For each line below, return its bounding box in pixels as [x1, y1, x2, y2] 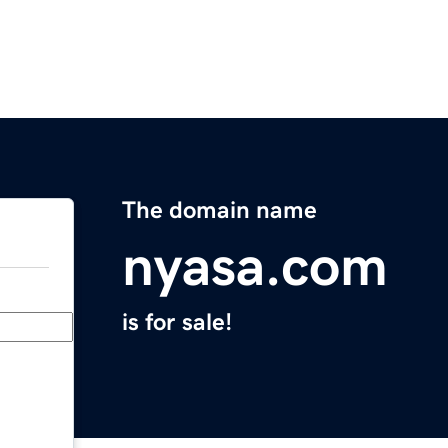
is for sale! [122, 310, 232, 335]
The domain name [122, 198, 317, 223]
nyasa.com [122, 238, 388, 295]
